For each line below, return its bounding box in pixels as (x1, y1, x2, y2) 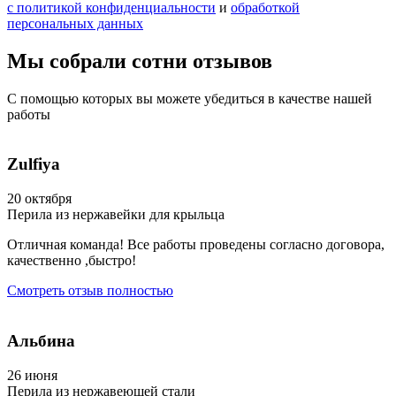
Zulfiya (7, 155, 60, 174)
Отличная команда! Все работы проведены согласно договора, (7, 237, 385, 253)
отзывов (193, 49, 272, 72)
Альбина (7, 331, 75, 350)
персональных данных (7, 15, 143, 31)
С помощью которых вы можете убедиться (7, 90, 268, 106)
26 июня (7, 367, 57, 383)
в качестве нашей (268, 90, 372, 106)
